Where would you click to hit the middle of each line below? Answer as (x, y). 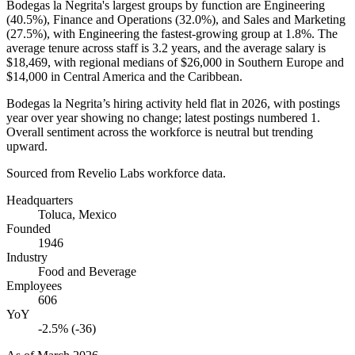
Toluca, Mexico (77, 214)
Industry (27, 257)
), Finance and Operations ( (111, 19)
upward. (27, 146)
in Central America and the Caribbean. (145, 76)
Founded (29, 228)
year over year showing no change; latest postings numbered (158, 117)
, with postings (303, 103)
